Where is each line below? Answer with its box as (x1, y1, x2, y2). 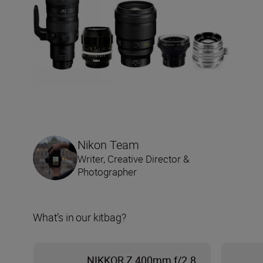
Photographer (77, 164, 137, 178)
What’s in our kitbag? (33, 210, 126, 224)
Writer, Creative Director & (77, 151, 189, 166)
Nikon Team (77, 136, 139, 153)
